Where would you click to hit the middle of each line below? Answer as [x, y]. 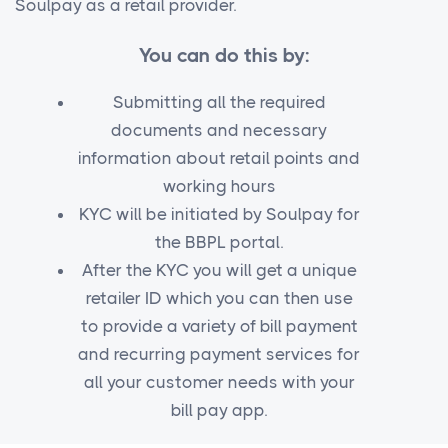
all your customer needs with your [219, 382]
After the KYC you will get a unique [219, 270]
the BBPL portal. [219, 242]
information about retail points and [219, 158]
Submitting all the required [219, 102]
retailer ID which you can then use [219, 298]
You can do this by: [224, 56]
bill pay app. [219, 410]
